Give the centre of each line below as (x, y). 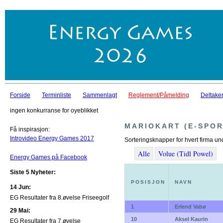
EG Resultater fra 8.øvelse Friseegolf (59, 198)
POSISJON (148, 182)
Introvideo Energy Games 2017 (52, 138)
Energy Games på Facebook (49, 157)
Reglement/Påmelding (159, 95)
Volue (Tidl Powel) (186, 154)
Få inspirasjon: (30, 129)
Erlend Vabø (190, 207)
